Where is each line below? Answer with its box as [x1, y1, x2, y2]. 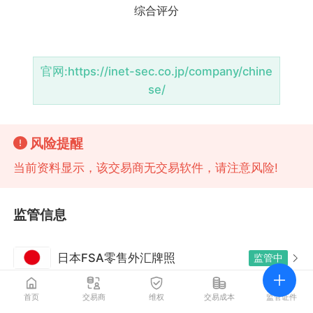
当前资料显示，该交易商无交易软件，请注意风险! [13, 160, 279, 175]
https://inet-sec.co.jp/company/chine [68, 64, 272, 79]
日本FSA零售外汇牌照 [57, 251, 176, 265]
